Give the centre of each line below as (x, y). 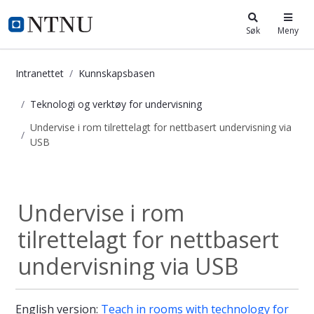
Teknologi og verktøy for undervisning (116, 104)
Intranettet (40, 73)
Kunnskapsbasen (117, 73)
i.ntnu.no (47, 26)
